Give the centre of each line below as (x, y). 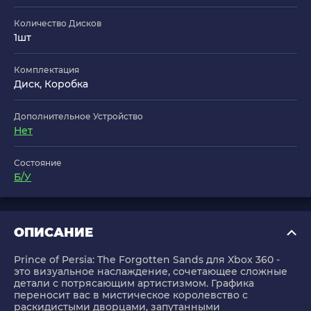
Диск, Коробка (51, 84)
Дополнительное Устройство (78, 117)
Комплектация (47, 70)
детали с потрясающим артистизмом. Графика (134, 284)
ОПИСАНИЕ (53, 233)
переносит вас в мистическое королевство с (131, 295)
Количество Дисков (58, 24)
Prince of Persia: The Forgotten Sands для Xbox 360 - (147, 260)
